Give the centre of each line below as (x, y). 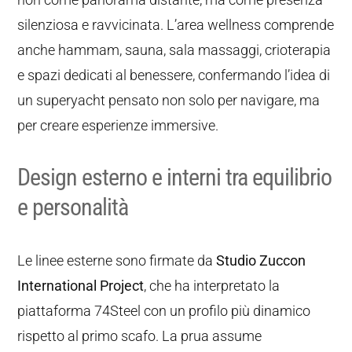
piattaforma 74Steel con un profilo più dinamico (164, 311)
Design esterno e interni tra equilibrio (175, 177)
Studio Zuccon (261, 260)
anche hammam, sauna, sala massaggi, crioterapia (174, 50)
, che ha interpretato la (212, 286)
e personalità (73, 207)
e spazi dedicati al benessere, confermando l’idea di (174, 75)
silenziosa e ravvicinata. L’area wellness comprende (176, 25)
